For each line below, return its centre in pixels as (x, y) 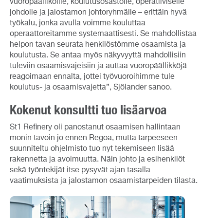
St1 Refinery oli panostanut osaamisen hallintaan (95, 127)
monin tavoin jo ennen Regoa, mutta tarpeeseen (94, 138)
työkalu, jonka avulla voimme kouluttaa (78, 23)
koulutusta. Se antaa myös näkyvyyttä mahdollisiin (98, 55)
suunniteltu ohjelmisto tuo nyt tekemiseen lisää (92, 149)
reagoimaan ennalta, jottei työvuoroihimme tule (92, 77)
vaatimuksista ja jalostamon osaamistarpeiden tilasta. (104, 181)
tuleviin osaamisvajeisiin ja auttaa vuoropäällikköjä (98, 66)
